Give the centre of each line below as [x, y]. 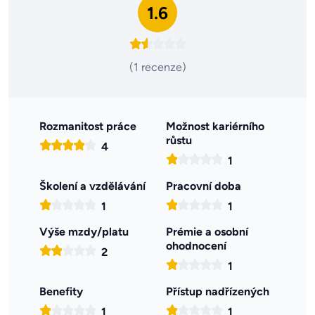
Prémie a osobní [207, 232]
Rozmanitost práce [88, 127]
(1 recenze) [157, 67]
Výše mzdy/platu [84, 232]
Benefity [61, 292]
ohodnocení [196, 246]
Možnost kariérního [215, 127]
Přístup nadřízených [218, 292]
